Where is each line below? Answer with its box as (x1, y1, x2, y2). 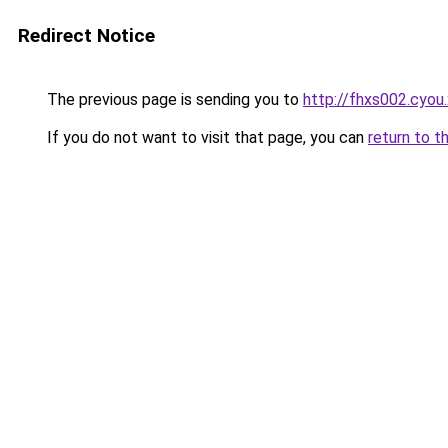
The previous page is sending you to (43, 90, 303, 109)
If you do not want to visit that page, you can (43, 128, 368, 147)
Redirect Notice (18, 24, 155, 47)
